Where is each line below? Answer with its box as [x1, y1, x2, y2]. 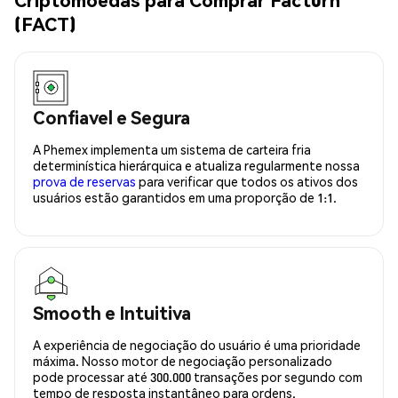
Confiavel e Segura [33, 105, 190, 129]
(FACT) [14, 12, 76, 36]
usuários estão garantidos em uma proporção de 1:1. [33, 188, 337, 205]
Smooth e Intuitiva [33, 300, 191, 324]
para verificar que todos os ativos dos [136, 172, 358, 189]
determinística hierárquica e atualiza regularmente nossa [33, 156, 360, 173]
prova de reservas [33, 172, 136, 189]
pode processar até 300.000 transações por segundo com [33, 368, 362, 385]
